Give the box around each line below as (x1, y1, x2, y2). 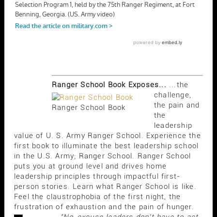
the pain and (154, 100, 200, 109)
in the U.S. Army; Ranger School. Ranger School (14, 151, 191, 160)
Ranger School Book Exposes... (51, 80, 167, 89)
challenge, (154, 90, 191, 99)
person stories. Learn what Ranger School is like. (14, 182, 197, 191)
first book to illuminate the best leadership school (14, 141, 199, 150)
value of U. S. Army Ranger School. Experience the (14, 131, 201, 140)
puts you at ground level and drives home (14, 161, 167, 170)
